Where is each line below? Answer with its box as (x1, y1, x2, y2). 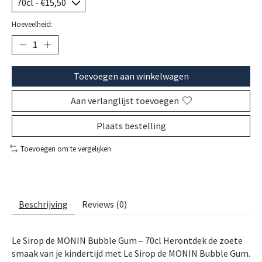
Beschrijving (19, 198, 68, 211)
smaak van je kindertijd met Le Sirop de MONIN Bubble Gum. (12, 247, 250, 260)
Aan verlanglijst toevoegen (70, 94, 179, 106)
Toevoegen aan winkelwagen (73, 70, 189, 82)
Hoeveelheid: (12, 19, 53, 29)
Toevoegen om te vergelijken (20, 143, 111, 154)
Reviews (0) (82, 198, 127, 211)
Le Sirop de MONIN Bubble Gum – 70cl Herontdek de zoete (12, 235, 243, 247)
